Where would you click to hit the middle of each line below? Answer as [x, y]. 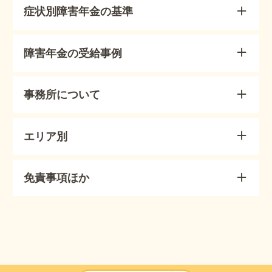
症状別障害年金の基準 [79, 12]
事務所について [62, 95]
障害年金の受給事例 [73, 53]
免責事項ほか [57, 178]
